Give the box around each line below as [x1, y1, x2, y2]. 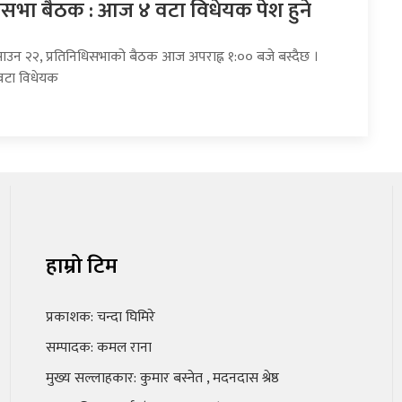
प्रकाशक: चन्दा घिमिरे [45, 305, 155, 330]
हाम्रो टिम [45, 249, 118, 285]
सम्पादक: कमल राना [45, 336, 152, 361]
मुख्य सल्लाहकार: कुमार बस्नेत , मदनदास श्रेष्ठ [45, 366, 279, 391]
